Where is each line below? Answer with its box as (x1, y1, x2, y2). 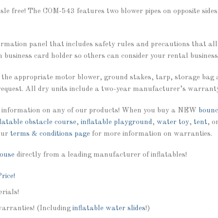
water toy (157, 118, 189, 126)
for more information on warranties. (90, 129, 212, 138)
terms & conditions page (10, 129, 90, 138)
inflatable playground (81, 118, 152, 126)
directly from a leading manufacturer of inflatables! (15, 151, 187, 159)
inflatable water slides (72, 204, 145, 213)
